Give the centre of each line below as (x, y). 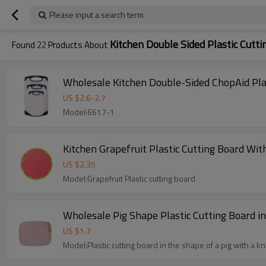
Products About (78, 45)
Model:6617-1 (89, 112)
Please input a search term (96, 15)
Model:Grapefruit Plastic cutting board (129, 178)
